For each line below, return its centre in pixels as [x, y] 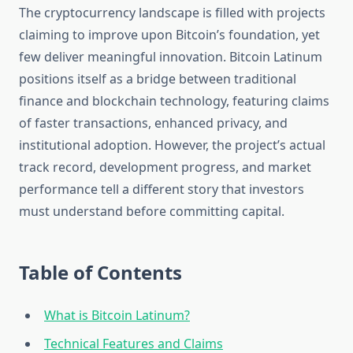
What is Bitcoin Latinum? [117, 316]
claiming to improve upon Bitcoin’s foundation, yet [169, 35]
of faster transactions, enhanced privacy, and [153, 123]
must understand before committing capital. [152, 212]
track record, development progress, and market [165, 167]
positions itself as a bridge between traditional [158, 79]
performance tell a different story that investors [162, 190]
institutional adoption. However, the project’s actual [172, 145]
